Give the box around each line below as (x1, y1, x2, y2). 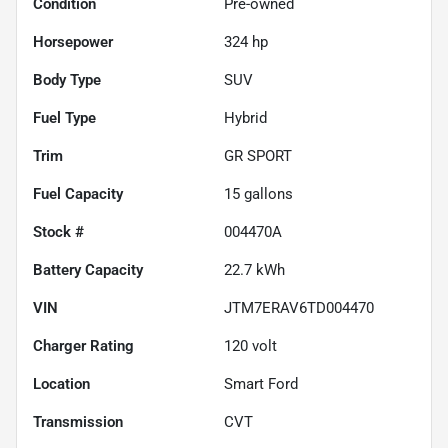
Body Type (33, 70, 101, 89)
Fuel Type (33, 108, 96, 127)
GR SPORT (224, 146, 292, 165)
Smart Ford (224, 374, 298, 393)
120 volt (224, 336, 277, 355)
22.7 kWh (224, 260, 285, 279)
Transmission (33, 412, 123, 431)
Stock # (33, 222, 84, 241)
